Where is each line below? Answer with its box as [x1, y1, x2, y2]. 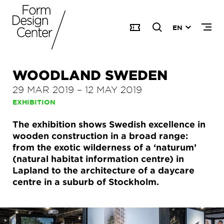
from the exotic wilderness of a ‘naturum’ [12, 142, 196, 152]
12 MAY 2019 [85, 83, 142, 95]
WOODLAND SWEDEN [12, 67, 167, 82]
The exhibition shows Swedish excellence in [12, 119, 205, 129]
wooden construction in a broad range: [12, 130, 188, 141]
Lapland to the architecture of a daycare [12, 165, 194, 175]
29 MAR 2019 [12, 83, 74, 95]
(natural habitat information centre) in [12, 153, 184, 164]
